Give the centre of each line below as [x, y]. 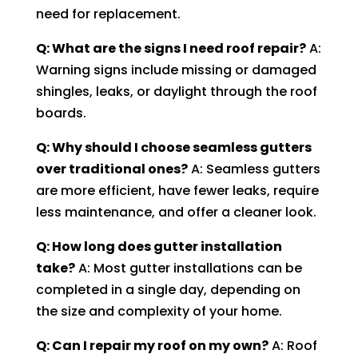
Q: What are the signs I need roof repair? [171, 48]
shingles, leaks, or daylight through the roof [176, 91]
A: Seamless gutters [254, 169]
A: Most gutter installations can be [188, 268]
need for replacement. [108, 14]
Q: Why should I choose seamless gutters [173, 147]
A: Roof [292, 345]
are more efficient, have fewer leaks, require [177, 190]
